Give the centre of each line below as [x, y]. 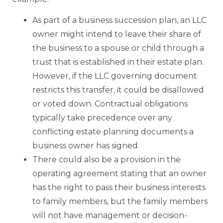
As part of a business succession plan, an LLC [119, 20]
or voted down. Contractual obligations [110, 104]
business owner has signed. [86, 145]
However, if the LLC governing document [115, 76]
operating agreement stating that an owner [119, 173]
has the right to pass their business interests [119, 187]
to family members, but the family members [120, 201]
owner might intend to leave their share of [117, 34]
